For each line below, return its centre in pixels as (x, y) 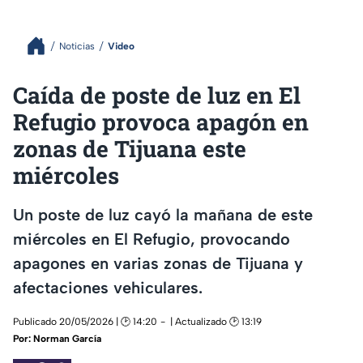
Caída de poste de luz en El (157, 95)
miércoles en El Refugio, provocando (152, 239)
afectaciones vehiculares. (108, 287)
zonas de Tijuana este (130, 149)
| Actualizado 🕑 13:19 (216, 322)
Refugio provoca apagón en (161, 122)
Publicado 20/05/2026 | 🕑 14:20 (85, 322)
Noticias (77, 46)
